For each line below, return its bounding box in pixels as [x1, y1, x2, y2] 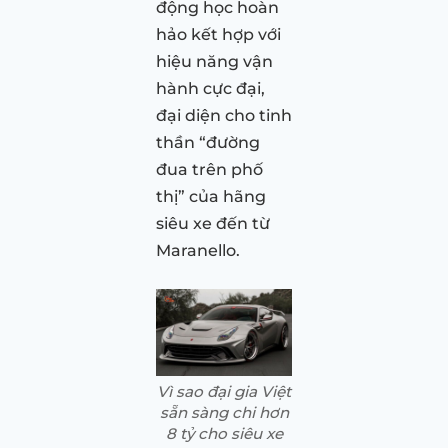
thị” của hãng [156, 186, 266, 206]
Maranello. [156, 240, 240, 260]
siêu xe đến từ [156, 213, 270, 233]
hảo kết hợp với [156, 24, 281, 44]
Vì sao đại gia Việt [157, 381, 291, 401]
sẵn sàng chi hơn [159, 402, 289, 422]
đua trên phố [156, 159, 263, 179]
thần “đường [156, 132, 260, 152]
